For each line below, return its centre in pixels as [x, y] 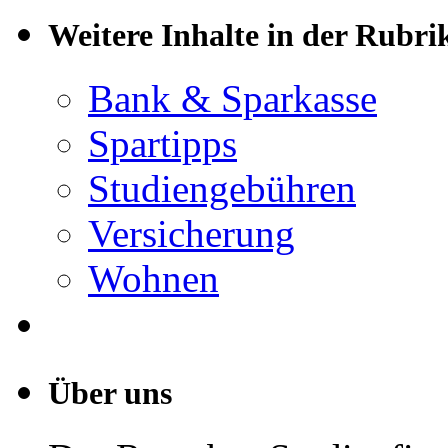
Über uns [110, 393]
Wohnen [153, 279]
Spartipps [162, 144]
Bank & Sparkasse [232, 99]
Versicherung [191, 234]
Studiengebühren [222, 189]
